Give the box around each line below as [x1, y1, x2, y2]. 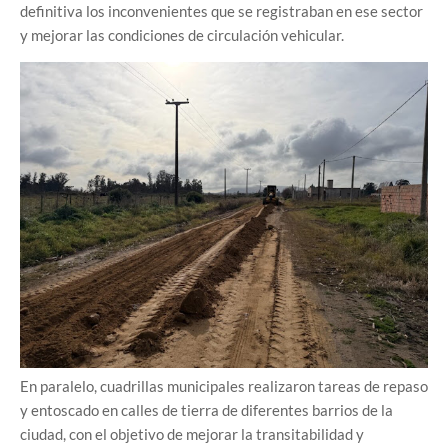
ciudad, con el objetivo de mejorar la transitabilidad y [20, 424, 364, 443]
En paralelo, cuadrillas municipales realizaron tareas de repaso [20, 376, 428, 395]
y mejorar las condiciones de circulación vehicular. [20, 25, 344, 44]
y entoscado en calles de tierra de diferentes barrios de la [20, 400, 393, 419]
